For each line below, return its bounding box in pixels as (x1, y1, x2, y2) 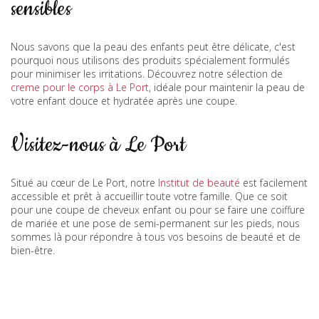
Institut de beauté (158, 176, 240, 190)
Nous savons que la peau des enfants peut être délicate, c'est (11, 40, 296, 54)
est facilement (240, 176, 308, 190)
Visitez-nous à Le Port (11, 131, 186, 159)
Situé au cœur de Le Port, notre (11, 176, 158, 190)
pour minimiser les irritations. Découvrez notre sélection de (11, 67, 283, 81)
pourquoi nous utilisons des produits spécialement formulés (11, 53, 290, 68)
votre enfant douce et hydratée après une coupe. (11, 94, 237, 108)
